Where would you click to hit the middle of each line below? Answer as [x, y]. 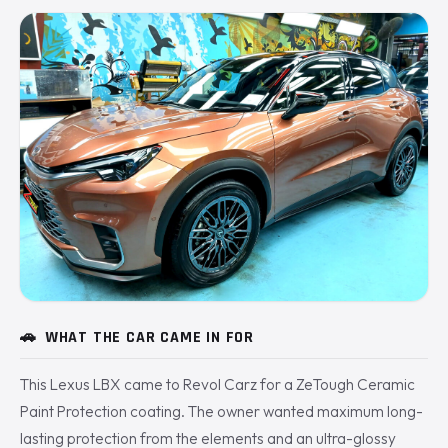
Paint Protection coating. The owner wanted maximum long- [221, 412]
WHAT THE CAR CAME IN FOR [149, 338]
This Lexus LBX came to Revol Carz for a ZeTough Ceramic [217, 385]
